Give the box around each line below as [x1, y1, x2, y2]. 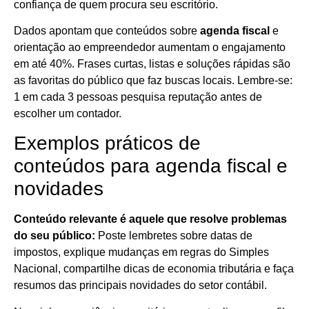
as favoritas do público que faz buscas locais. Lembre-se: [14, 74, 292, 86]
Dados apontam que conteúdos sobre [14, 24, 200, 37]
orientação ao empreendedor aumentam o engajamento [14, 41, 286, 53]
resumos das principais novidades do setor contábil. [14, 279, 267, 292]
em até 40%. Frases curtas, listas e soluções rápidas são [14, 57, 290, 70]
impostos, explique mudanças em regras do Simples [14, 246, 269, 259]
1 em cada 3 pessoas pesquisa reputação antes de [14, 90, 262, 103]
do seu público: [14, 230, 95, 242]
